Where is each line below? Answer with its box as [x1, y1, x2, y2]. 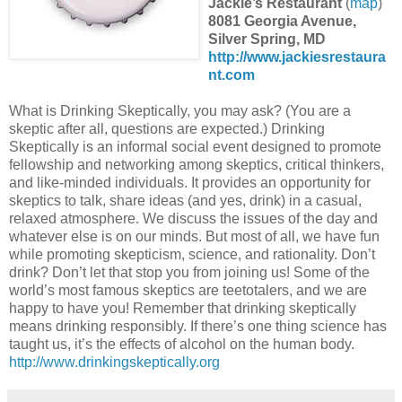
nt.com [208, 66, 255, 83]
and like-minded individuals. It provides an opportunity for [9, 174, 371, 190]
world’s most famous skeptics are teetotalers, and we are [9, 282, 367, 298]
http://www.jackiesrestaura [208, 48, 386, 65]
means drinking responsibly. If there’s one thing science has [9, 318, 387, 334]
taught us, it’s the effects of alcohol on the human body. [9, 336, 354, 352]
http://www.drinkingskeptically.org [9, 354, 220, 370]
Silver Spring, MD [208, 31, 326, 47]
